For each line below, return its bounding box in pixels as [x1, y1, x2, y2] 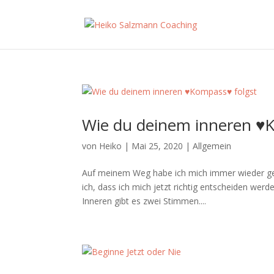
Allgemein [193, 140, 232, 152]
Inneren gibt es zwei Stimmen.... [82, 195, 207, 207]
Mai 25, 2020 [131, 140, 183, 152]
